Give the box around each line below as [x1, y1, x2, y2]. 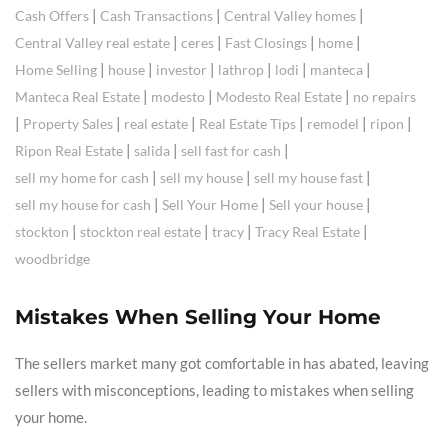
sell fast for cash [181, 142, 281, 160]
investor [156, 61, 207, 79]
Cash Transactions [100, 7, 213, 25]
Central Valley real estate [15, 34, 170, 52]
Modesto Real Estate [216, 88, 342, 106]
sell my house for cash [15, 196, 151, 214]
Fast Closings [225, 34, 307, 52]
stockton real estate [80, 223, 201, 241]
